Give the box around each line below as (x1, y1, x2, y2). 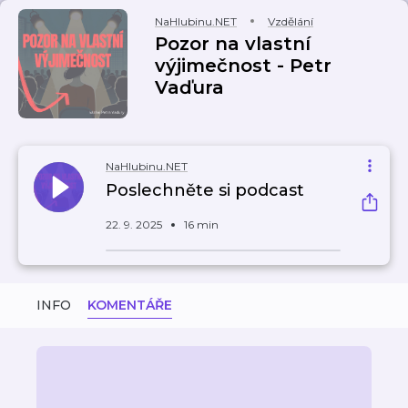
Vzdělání (268, 15, 313, 28)
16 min (184, 218, 219, 231)
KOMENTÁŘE (87, 297, 172, 313)
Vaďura (155, 76, 224, 98)
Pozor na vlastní (155, 33, 311, 55)
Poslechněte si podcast (106, 180, 304, 200)
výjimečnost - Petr (155, 55, 331, 76)
